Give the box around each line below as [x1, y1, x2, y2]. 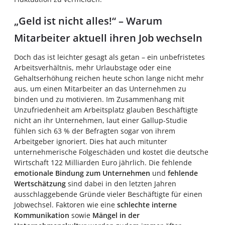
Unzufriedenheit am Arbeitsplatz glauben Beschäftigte [14, 105, 198, 115]
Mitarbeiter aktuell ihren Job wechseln [14, 31, 202, 45]
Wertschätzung [14, 179, 66, 188]
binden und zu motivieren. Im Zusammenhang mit [14, 94, 184, 104]
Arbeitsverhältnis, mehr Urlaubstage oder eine [14, 63, 171, 72]
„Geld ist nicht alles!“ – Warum [14, 14, 162, 28]
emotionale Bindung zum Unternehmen [14, 168, 150, 178]
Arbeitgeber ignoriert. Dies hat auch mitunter [14, 137, 167, 146]
